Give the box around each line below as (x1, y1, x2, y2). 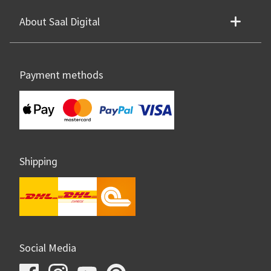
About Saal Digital (19, 15, 100, 29)
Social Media (19, 241, 76, 255)
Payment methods (19, 68, 103, 82)
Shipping (19, 155, 57, 169)
